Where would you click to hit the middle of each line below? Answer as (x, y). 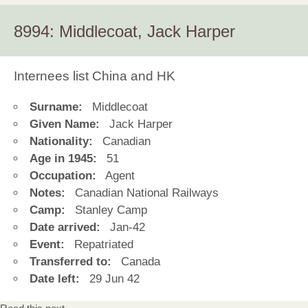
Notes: (47, 193)
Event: (47, 245)
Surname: (56, 107)
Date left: (55, 279)
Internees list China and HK (95, 76)
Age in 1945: (63, 159)
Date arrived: (65, 228)
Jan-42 (125, 228)
